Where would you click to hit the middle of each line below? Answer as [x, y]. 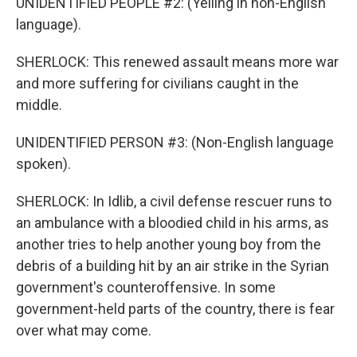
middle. [39, 105]
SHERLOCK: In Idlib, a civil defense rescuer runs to [174, 201]
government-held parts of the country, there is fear [175, 309]
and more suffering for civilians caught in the [157, 83]
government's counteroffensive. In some [146, 287]
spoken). [43, 164]
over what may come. [84, 330]
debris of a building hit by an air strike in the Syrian [173, 266]
